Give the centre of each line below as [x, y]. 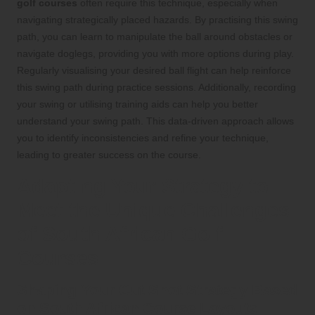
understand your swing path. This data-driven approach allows [155, 121]
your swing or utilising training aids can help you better [137, 104]
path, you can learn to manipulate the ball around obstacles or [155, 36]
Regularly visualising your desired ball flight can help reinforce [154, 70]
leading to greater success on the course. [109, 154]
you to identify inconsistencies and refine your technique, [143, 137]
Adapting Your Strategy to [143, 186]
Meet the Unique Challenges [153, 210]
